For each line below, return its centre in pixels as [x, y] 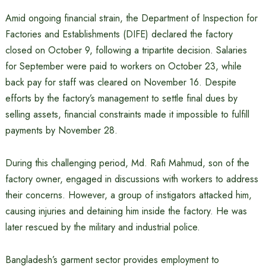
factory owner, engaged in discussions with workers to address [132, 179]
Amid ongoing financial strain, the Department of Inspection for [131, 18]
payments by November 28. [61, 130]
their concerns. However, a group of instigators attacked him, [128, 195]
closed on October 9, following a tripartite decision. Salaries [126, 50]
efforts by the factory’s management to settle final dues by [121, 98]
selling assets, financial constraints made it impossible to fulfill [127, 114]
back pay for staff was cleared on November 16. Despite [121, 82]
